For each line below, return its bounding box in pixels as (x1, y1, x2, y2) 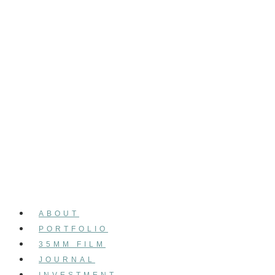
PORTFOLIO (39, 224, 108, 233)
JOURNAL (39, 255, 95, 264)
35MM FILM (39, 239, 106, 249)
